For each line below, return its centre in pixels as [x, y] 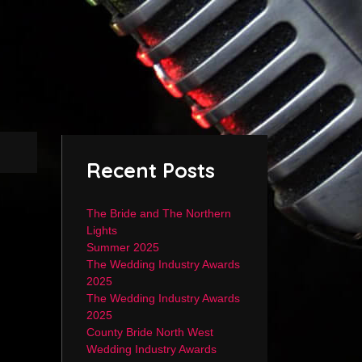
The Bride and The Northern [159, 213]
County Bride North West [150, 332]
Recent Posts [151, 170]
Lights [102, 230]
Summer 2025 [123, 247]
